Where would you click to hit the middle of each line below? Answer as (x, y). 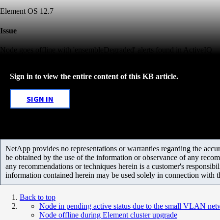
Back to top (38, 197)
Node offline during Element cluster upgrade (108, 215)
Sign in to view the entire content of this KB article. (94, 76)
